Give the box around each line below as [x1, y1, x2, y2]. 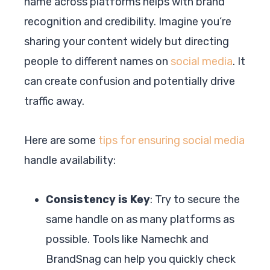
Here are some [24, 133, 98, 147]
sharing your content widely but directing [24, 34, 229, 48]
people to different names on [24, 54, 171, 68]
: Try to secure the [150, 192, 240, 206]
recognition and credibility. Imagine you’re [24, 14, 231, 28]
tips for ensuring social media [98, 133, 245, 147]
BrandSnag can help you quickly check [46, 252, 236, 266]
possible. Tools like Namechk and [46, 232, 209, 246]
